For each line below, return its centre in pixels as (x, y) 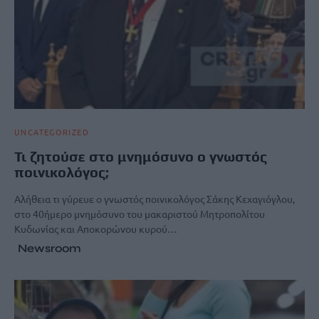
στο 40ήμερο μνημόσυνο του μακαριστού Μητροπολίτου (140, 214)
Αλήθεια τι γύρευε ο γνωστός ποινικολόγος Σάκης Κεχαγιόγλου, (155, 199)
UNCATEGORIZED (52, 132)
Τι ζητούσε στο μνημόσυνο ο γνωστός (141, 157)
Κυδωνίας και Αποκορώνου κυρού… (96, 229)
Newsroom (49, 249)
